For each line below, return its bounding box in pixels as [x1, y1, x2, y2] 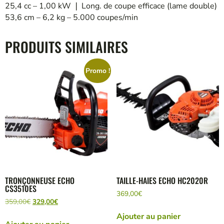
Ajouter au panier [116, 210, 180, 222]
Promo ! [85, 65, 110, 75]
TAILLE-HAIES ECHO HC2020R [116, 174, 208, 187]
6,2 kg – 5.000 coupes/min [42, 11, 138, 23]
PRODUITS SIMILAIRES [5, 36, 128, 57]
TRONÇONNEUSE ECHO [5, 174, 74, 187]
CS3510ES [5, 182, 36, 195]
